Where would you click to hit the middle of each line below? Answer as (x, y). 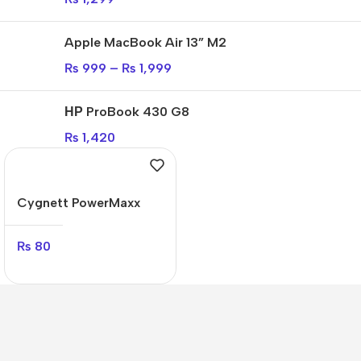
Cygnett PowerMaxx (79, 203)
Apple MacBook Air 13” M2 (145, 43)
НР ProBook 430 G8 (127, 112)
